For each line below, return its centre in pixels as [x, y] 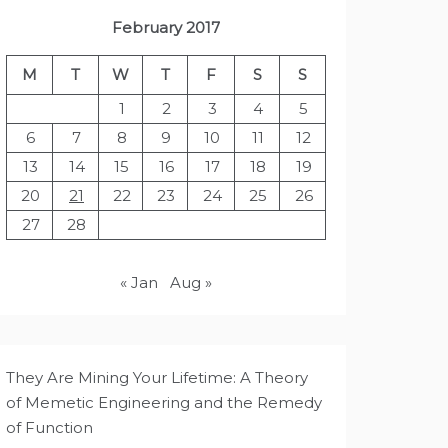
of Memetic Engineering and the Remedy [164, 402]
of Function [49, 427]
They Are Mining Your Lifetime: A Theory [157, 377]
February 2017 [166, 27]
